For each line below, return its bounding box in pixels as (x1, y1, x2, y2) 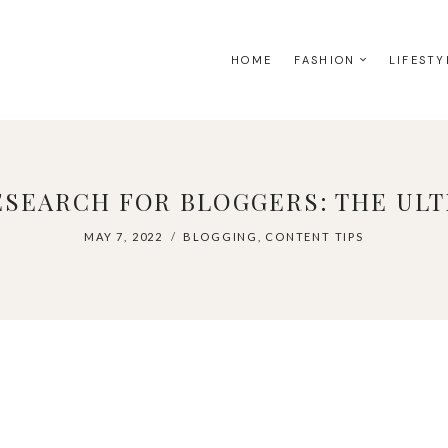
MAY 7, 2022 (84, 230, 163, 243)
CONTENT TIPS (265, 230, 364, 243)
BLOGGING (182, 230, 258, 243)
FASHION (294, 52, 356, 67)
